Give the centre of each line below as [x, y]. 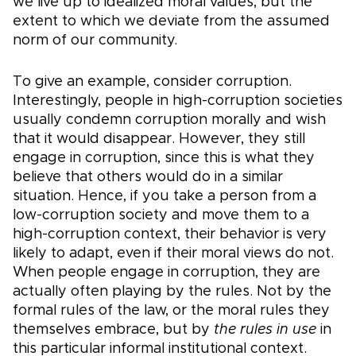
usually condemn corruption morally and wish [169, 120]
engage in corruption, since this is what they [164, 159]
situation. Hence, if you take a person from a [164, 197]
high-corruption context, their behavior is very [170, 235]
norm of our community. [95, 41]
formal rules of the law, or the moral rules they [171, 311]
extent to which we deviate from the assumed [171, 22]
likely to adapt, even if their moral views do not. [173, 254]
